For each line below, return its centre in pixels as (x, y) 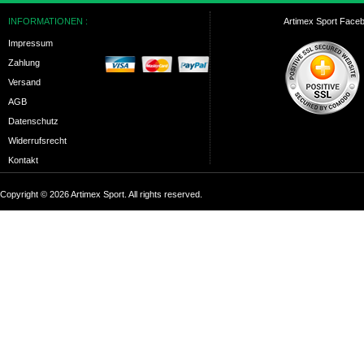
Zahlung (24, 63)
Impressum (30, 43)
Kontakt (23, 160)
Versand (24, 82)
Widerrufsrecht (37, 141)
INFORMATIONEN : (48, 21)
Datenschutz (33, 121)
